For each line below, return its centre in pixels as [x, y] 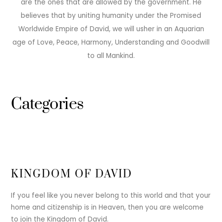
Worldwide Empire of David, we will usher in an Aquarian [111, 29]
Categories [47, 104]
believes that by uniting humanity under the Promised [111, 16]
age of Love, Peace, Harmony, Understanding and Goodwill [111, 43]
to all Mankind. [111, 56]
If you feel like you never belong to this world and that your [111, 195]
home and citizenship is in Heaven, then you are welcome [108, 207]
